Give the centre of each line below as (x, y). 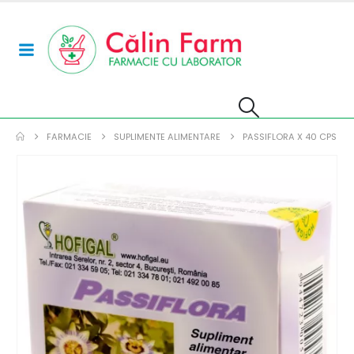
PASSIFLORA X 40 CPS (290, 136)
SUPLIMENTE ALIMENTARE (168, 136)
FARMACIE (70, 136)
